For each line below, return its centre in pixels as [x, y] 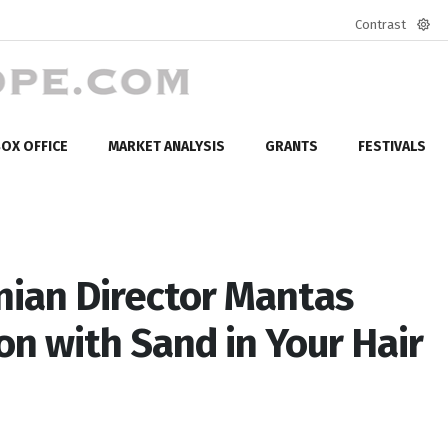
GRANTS [291, 146]
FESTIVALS [392, 146]
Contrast [380, 24]
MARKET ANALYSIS [166, 146]
